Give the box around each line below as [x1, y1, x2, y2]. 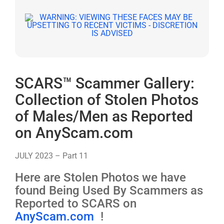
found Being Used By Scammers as [15, 183, 203, 197]
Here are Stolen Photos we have [15, 170, 186, 184]
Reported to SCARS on [15, 196, 136, 210]
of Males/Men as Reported [15, 107, 193, 125]
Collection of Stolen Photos [15, 91, 198, 108]
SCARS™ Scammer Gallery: [15, 74, 194, 92]
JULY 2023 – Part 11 [15, 151, 88, 160]
